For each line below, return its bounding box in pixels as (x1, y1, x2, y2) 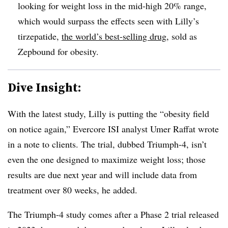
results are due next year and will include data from (8, 168, 197, 181)
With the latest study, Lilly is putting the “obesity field (8, 107, 209, 120)
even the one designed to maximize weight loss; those (8, 153, 206, 165)
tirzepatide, (18, 30, 62, 42)
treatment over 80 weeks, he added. (8, 183, 137, 196)
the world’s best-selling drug (62, 30, 166, 42)
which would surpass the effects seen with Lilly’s (18, 14, 199, 27)
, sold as (166, 30, 197, 42)
